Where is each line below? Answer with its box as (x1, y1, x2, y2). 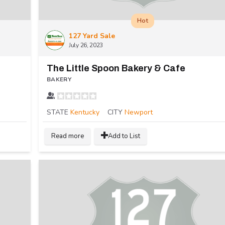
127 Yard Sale (69, 31, 115, 41)
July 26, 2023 (69, 41, 103, 49)
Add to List (108, 131, 140, 141)
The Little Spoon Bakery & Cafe (47, 63, 185, 73)
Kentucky (70, 107, 99, 117)
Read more (51, 131, 84, 141)
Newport (125, 107, 153, 117)
